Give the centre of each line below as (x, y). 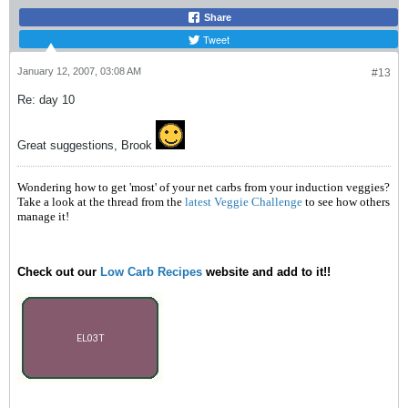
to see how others (347, 202)
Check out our (59, 272)
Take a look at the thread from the (101, 202)
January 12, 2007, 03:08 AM (79, 71)
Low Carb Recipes (151, 272)
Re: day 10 (46, 100)
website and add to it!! (266, 272)
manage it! (43, 216)
